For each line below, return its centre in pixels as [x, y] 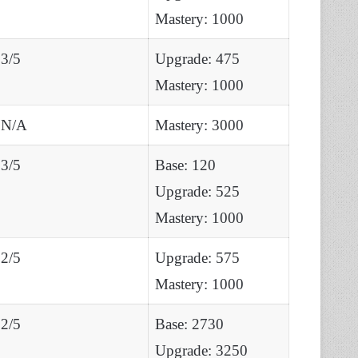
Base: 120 [185, 165]
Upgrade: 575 [197, 257]
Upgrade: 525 [197, 191]
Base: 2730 [189, 324]
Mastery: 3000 [199, 125]
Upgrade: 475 [197, 58]
